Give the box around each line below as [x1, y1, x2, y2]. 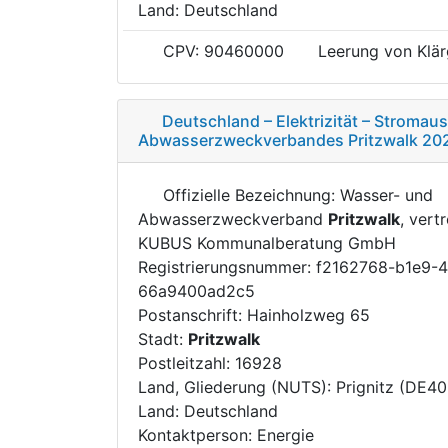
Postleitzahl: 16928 [138, 352, 282, 373]
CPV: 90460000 [158, 40, 284, 61]
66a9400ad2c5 [138, 280, 255, 301]
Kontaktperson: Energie [138, 424, 314, 445]
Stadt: [138, 328, 188, 349]
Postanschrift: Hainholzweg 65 [138, 304, 370, 325]
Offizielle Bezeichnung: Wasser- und [158, 184, 433, 205]
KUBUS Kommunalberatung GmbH [138, 232, 396, 253]
